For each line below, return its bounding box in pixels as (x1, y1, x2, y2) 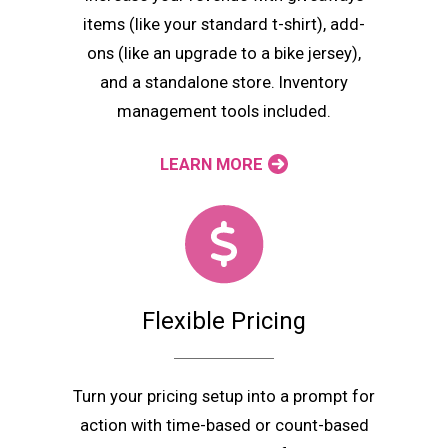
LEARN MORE (160, 155, 263, 175)
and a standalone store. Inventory (100, 72, 348, 92)
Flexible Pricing (142, 306, 306, 335)
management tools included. (117, 101, 331, 121)
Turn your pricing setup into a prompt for (73, 387, 375, 407)
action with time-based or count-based (79, 416, 369, 436)
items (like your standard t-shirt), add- (83, 14, 365, 34)
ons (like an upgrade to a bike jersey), (87, 43, 361, 63)
